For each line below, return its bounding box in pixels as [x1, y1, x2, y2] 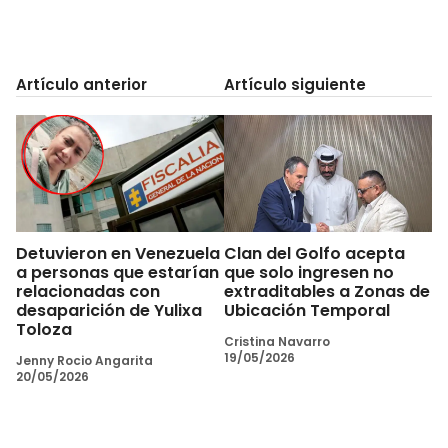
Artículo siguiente [224, 74, 366, 95]
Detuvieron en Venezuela [16, 241, 220, 265]
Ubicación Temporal [224, 298, 390, 322]
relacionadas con [16, 279, 160, 303]
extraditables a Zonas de [224, 279, 430, 303]
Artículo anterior [16, 74, 147, 95]
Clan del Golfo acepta [224, 241, 405, 265]
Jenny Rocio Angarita [16, 351, 153, 369]
